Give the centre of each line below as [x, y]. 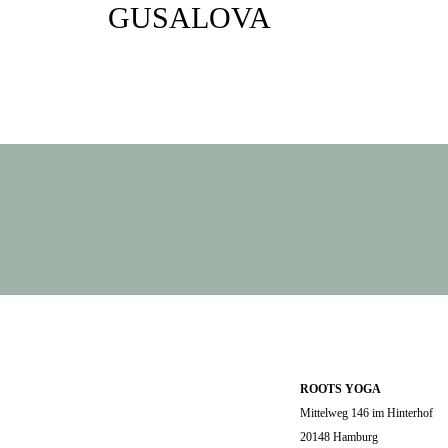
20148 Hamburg [338, 436]
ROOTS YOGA [340, 388]
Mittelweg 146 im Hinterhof [366, 412]
